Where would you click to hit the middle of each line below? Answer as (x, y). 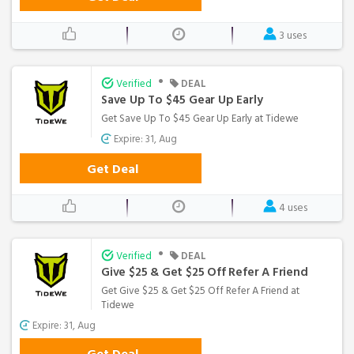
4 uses (293, 207)
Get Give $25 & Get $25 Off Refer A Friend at (200, 290)
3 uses (293, 35)
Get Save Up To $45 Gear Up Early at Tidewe (200, 118)
